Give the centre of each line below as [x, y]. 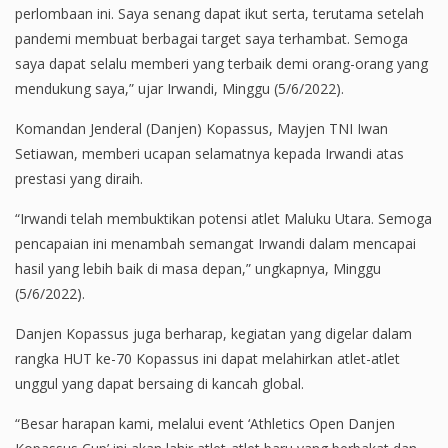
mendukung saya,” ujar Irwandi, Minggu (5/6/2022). [179, 89]
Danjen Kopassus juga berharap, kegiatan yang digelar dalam [213, 334]
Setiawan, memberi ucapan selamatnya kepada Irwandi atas [209, 154]
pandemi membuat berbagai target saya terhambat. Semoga [211, 39]
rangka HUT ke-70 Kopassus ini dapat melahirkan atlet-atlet [207, 359]
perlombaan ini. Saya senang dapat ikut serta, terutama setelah [219, 14]
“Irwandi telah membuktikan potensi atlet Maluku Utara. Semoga [223, 219]
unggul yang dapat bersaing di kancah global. [161, 384]
